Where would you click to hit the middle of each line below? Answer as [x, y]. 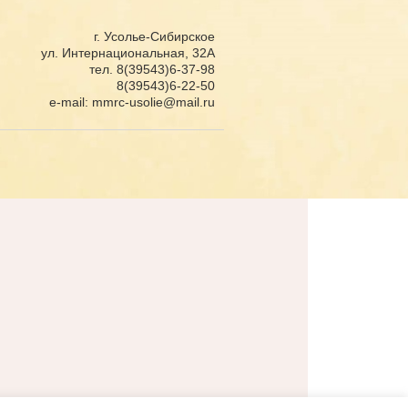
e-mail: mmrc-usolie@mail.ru [132, 102]
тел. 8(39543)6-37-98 [152, 70]
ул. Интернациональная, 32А [128, 53]
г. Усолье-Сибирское [154, 37]
